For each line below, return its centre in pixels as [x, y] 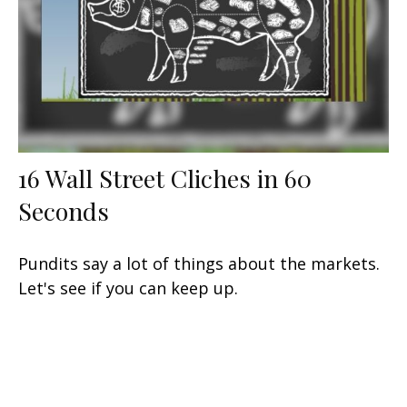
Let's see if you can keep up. [128, 288]
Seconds [64, 211]
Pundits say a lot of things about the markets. [199, 264]
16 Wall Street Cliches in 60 [165, 179]
